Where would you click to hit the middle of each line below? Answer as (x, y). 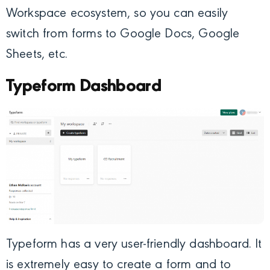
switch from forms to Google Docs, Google (123, 35)
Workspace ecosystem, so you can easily (117, 14)
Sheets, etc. (37, 55)
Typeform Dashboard (84, 87)
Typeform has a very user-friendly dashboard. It (134, 245)
